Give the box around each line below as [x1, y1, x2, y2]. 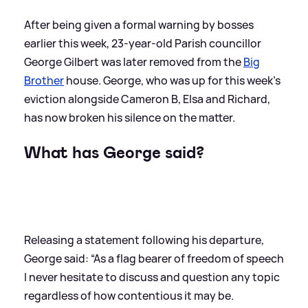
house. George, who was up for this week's [64, 73, 280, 89]
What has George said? [24, 142, 204, 164]
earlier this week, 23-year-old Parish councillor [24, 36, 261, 52]
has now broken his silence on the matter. [24, 110, 235, 126]
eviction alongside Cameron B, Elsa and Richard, [24, 91, 270, 107]
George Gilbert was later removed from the [24, 54, 243, 70]
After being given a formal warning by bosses [24, 17, 254, 33]
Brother [24, 73, 64, 89]
